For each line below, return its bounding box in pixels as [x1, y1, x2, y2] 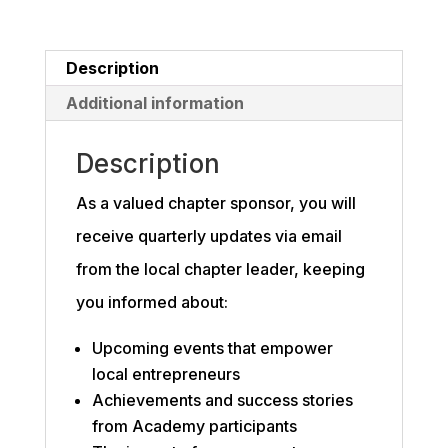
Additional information [65, 92, 244, 113]
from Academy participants [91, 415, 297, 436]
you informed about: [75, 291, 228, 312]
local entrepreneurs [91, 363, 240, 384]
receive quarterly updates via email [75, 225, 342, 246]
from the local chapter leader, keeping [75, 258, 365, 279]
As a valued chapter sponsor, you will [75, 192, 356, 213]
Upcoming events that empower [91, 337, 333, 358]
